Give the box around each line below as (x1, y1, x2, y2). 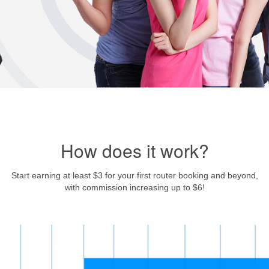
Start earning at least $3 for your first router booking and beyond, (11, 171, 258, 181)
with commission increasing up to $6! (64, 183, 205, 193)
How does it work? (60, 138, 209, 164)
